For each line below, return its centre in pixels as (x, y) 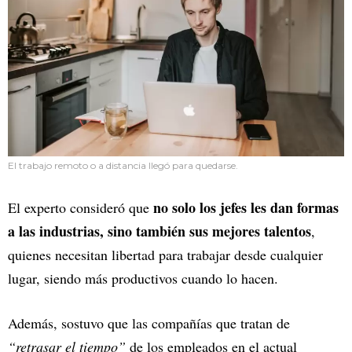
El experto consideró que (81, 207)
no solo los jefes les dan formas (246, 207)
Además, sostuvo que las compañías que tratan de (149, 323)
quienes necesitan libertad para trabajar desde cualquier (165, 254)
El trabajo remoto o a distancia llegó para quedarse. (123, 165)
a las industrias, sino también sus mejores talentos (159, 231)
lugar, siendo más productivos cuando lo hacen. (143, 278)
